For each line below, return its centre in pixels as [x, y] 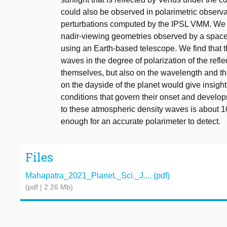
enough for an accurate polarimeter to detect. [141, 122]
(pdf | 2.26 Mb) [49, 187]
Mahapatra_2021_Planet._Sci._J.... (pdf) [98, 175]
